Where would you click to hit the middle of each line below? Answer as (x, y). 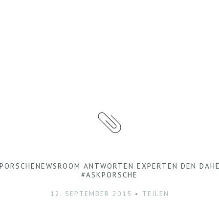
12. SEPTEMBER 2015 (91, 194)
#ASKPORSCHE (109, 175)
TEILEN (155, 194)
